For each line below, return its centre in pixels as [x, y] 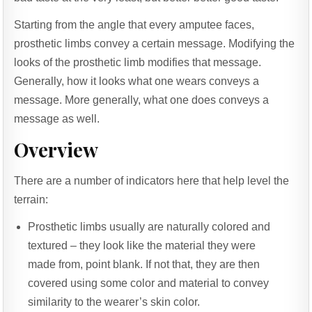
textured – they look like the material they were [142, 245]
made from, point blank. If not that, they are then [144, 264]
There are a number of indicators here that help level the [152, 180]
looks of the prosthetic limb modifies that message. [138, 63]
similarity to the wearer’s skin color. [114, 302]
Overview [56, 150]
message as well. [57, 119]
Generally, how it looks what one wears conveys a [137, 81]
